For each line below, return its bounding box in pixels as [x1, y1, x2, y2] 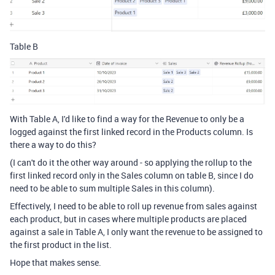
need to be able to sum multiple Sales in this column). [10, 182, 217, 195]
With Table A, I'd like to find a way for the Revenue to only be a [10, 113, 244, 125]
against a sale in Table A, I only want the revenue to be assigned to [10, 226, 263, 238]
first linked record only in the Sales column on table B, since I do [10, 169, 254, 182]
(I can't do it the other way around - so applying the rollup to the [10, 157, 252, 169]
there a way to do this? [10, 139, 96, 151]
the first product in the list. [10, 239, 114, 251]
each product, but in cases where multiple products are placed [10, 213, 247, 225]
